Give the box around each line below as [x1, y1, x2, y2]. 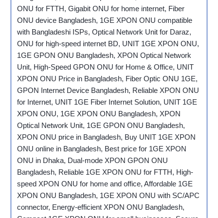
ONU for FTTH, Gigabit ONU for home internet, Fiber [17, 4, 185, 13]
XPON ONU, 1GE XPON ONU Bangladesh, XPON [17, 109, 181, 118]
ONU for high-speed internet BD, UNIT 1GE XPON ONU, [17, 39, 200, 48]
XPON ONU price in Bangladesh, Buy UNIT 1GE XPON [17, 133, 196, 142]
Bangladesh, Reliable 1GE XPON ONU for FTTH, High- [17, 168, 194, 177]
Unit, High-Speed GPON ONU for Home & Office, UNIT [17, 63, 194, 72]
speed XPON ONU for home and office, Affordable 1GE [17, 180, 193, 188]
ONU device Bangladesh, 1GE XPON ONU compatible [17, 16, 193, 25]
